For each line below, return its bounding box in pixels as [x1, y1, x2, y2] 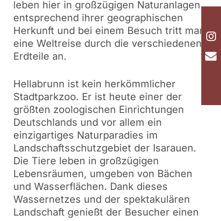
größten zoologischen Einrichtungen [13, 104, 184, 116]
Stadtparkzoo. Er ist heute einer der [13, 91, 182, 103]
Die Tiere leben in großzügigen [13, 155, 159, 167]
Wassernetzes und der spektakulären [13, 193, 190, 206]
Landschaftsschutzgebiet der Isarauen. [13, 142, 196, 154]
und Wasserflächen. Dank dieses [13, 181, 168, 193]
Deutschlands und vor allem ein [13, 116, 162, 129]
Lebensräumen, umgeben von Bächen [13, 168, 192, 180]
